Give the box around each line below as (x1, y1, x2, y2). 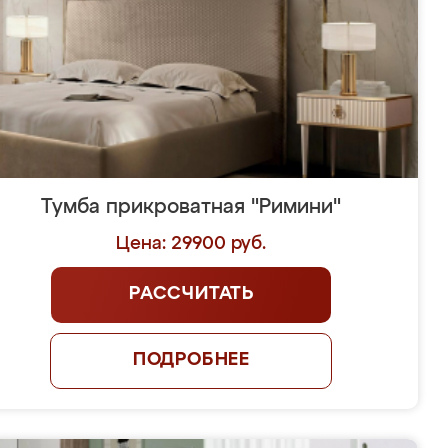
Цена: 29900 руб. (116, 235, 267, 253)
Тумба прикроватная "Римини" (41, 197, 342, 217)
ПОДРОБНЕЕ (132, 351, 251, 369)
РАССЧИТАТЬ (128, 285, 254, 303)
